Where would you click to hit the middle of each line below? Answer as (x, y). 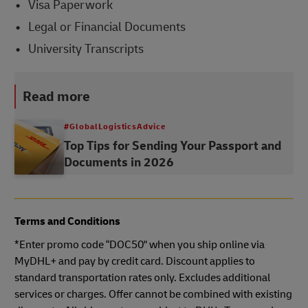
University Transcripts (86, 49)
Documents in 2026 (119, 162)
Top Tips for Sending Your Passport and (173, 146)
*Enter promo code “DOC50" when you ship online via (140, 244)
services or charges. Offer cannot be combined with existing (153, 294)
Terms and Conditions (67, 221)
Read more (56, 96)
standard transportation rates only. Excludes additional (142, 277)
